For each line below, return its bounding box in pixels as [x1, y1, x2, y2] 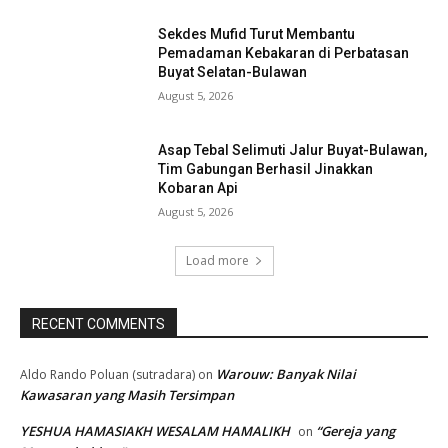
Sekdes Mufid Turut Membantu [158, 26, 356, 42]
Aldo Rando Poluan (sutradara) [20, 366, 195, 384]
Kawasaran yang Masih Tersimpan [20, 386, 234, 405]
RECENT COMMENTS [32, 316, 165, 333]
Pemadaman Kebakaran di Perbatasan [158, 45, 410, 61]
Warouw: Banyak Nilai [216, 365, 356, 384]
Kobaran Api [158, 179, 239, 196]
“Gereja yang [316, 422, 395, 441]
